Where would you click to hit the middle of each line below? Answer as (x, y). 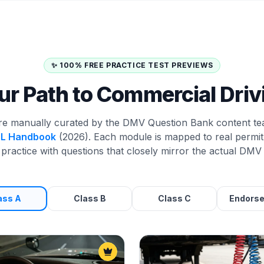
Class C (174, 198)
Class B (90, 198)
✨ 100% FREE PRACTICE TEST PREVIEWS (132, 65)
